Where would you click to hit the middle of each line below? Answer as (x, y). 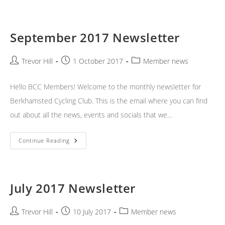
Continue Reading (44, 141)
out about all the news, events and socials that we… (91, 115)
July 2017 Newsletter (73, 188)
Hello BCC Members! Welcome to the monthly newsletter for (105, 87)
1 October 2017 (98, 61)
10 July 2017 (92, 212)
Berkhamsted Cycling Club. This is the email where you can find (109, 101)
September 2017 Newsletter (95, 38)
